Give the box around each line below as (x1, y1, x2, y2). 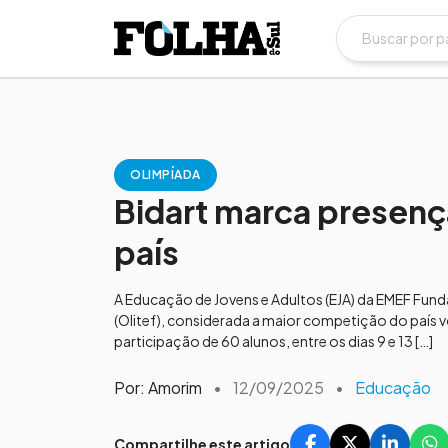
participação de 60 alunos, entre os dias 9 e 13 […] (114, 332, 433, 350)
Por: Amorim (114, 377, 202, 398)
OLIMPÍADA (130, 167, 201, 182)
